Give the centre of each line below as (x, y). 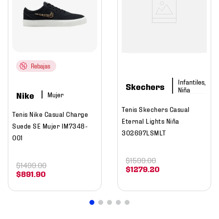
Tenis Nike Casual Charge (50, 114)
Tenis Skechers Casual (156, 109)
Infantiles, (192, 82)
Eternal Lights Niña (151, 121)
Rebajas (41, 66)
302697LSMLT (144, 132)
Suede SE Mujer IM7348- (50, 126)
